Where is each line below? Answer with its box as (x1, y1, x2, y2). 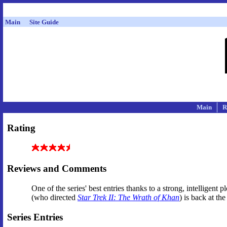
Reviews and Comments (7, 163, 106, 174)
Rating (7, 122, 35, 133)
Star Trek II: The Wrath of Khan (78, 193, 179, 202)
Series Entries (7, 211, 63, 222)
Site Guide (29, 18, 59, 26)
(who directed (31, 193, 78, 202)
